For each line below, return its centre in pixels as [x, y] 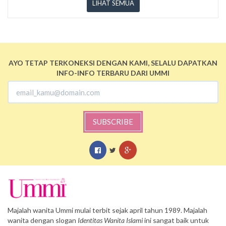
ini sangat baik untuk [176, 220]
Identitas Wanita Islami [110, 220]
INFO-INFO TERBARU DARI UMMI [113, 73]
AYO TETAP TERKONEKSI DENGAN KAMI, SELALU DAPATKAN [113, 63]
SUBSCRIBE [113, 122]
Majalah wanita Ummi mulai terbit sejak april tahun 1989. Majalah [107, 210]
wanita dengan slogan [43, 220]
